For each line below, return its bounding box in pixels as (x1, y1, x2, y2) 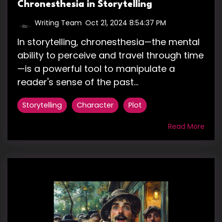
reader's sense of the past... (17, 76, 138, 89)
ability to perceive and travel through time (17, 49, 204, 62)
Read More (168, 121, 205, 132)
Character (77, 100, 113, 111)
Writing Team (35, 18, 82, 28)
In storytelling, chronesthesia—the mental (17, 36, 200, 49)
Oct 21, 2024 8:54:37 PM (85, 18, 166, 28)
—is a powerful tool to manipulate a (17, 62, 175, 75)
